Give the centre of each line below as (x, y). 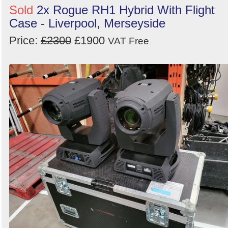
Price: (25, 40)
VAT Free (129, 41)
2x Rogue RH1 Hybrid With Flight (126, 10)
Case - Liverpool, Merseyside (87, 23)
